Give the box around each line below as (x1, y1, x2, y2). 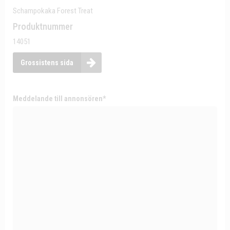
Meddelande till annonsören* (13, 94, 106, 103)
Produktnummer (13, 21, 73, 32)
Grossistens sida (21, 59, 73, 67)
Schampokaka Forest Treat (13, 6, 93, 15)
